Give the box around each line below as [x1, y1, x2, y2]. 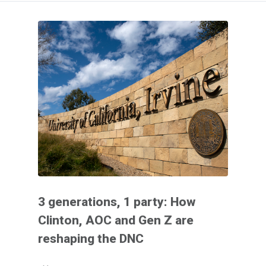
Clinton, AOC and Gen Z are [38, 213, 194, 227]
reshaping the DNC [38, 231, 144, 246]
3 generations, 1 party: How [38, 194, 195, 209]
